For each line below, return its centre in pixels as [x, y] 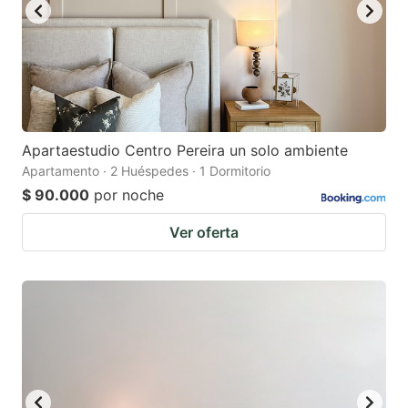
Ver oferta [204, 233]
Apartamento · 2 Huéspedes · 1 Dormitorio [146, 171]
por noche [129, 195]
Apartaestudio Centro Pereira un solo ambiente [185, 151]
